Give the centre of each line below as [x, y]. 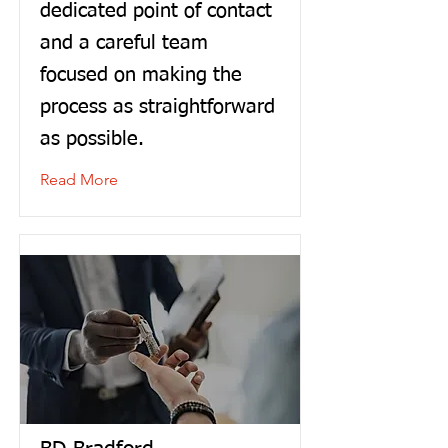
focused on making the [141, 75]
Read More [79, 179]
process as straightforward [157, 107]
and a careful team [124, 43]
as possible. [92, 139]
